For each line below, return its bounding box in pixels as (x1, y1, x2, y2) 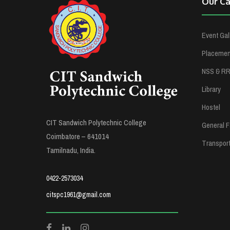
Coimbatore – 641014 (46, 129, 109, 144)
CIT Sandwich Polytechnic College (46, 115, 146, 130)
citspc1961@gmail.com (46, 188, 111, 201)
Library (201, 82, 221, 97)
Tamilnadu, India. (46, 143, 95, 158)
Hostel (201, 100, 220, 114)
